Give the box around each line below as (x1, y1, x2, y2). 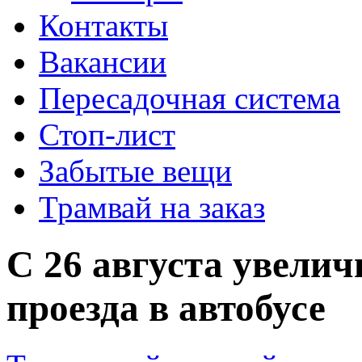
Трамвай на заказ (39, 190, 265, 225)
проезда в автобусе (6, 287, 326, 330)
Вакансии (39, 44, 166, 79)
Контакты (39, 8, 168, 43)
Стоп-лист (39, 117, 175, 152)
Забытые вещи (39, 154, 232, 188)
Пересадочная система (39, 81, 340, 116)
